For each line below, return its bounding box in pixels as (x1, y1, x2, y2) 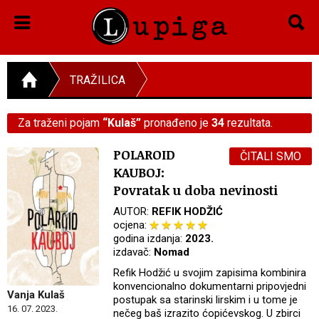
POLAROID (113, 145, 176, 163)
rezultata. (224, 115, 273, 130)
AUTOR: (113, 204, 152, 218)
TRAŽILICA (70, 73, 125, 87)
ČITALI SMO (240, 149, 301, 163)
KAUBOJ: (113, 163, 165, 181)
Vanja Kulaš (7, 288, 65, 302)
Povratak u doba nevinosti (113, 181, 278, 199)
